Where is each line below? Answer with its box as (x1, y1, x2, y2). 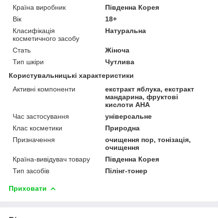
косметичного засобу (13, 34, 79, 42)
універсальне (105, 112, 152, 120)
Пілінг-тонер (105, 166, 148, 175)
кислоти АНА (105, 100, 150, 109)
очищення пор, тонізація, (105, 135, 191, 144)
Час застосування (13, 112, 69, 120)
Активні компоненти (13, 85, 75, 93)
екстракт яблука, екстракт (105, 85, 195, 93)
